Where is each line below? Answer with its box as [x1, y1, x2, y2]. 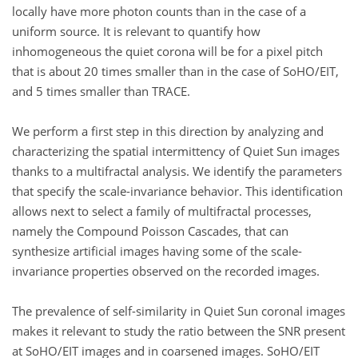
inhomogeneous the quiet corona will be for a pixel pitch [12, 42, 323, 59]
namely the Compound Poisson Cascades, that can [12, 222, 288, 239]
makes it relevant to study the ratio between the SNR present [12, 322, 345, 339]
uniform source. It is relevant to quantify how [12, 22, 261, 39]
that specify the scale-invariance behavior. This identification [12, 182, 343, 199]
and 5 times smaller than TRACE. [12, 82, 190, 99]
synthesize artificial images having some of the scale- [12, 242, 302, 259]
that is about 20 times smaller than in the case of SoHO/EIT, [12, 62, 339, 79]
